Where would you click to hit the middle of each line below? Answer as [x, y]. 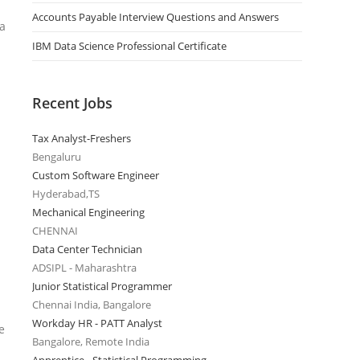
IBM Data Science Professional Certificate [129, 46]
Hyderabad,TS [66, 194]
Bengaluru [57, 157]
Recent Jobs [72, 103]
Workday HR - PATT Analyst [97, 323]
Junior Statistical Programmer [102, 286]
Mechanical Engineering [88, 212]
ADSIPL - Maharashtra [84, 268]
